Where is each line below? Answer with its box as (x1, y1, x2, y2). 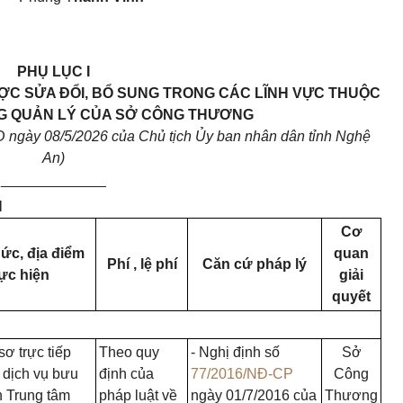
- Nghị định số (191, 345, 280, 361)
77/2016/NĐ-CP (191, 366, 293, 382)
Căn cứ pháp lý (202, 256, 307, 273)
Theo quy (99, 345, 159, 361)
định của (99, 366, 154, 382)
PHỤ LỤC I (16, 64, 90, 79)
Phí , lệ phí (106, 256, 177, 273)
